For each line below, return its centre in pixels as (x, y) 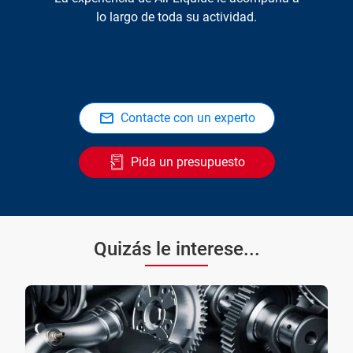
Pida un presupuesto (188, 162)
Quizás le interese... (176, 249)
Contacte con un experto (188, 118)
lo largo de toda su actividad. (176, 17)
